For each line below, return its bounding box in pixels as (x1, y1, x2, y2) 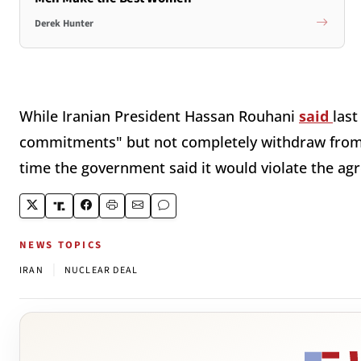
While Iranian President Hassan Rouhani (19, 106, 299, 127)
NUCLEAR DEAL (64, 263, 139, 278)
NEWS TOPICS (19, 238, 103, 253)
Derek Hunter (34, 16, 93, 31)
